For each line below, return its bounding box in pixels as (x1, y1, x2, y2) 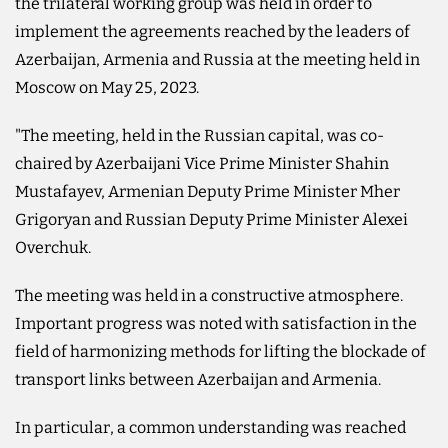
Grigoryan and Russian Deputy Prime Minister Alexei (15, 209, 408, 229)
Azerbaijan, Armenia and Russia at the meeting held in (15, 49, 420, 69)
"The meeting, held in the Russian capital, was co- (15, 125, 384, 145)
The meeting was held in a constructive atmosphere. (15, 285, 403, 305)
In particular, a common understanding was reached (15, 417, 406, 437)
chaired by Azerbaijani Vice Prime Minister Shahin (15, 153, 389, 173)
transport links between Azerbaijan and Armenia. (15, 369, 381, 389)
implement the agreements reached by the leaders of (15, 21, 410, 41)
